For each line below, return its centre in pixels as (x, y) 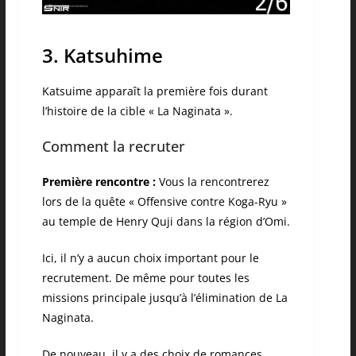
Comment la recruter (113, 146)
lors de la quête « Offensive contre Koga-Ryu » (164, 201)
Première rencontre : (99, 181)
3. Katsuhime (102, 55)
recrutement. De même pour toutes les (145, 277)
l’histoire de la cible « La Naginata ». (139, 110)
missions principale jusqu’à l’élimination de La (164, 297)
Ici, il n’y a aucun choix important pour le (150, 257)
